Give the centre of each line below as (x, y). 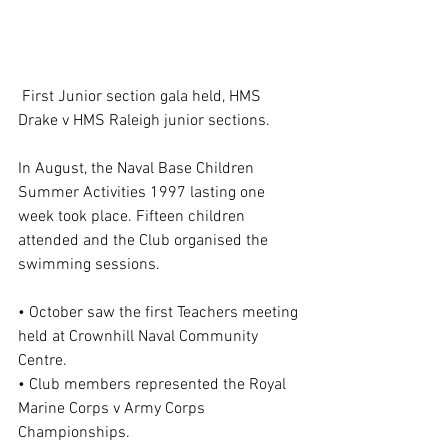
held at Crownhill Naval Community (140, 337)
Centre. (42, 361)
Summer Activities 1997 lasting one (143, 193)
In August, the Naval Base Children (138, 169)
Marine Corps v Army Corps (113, 409)
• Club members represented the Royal (154, 385)
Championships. (74, 433)
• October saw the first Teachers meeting (160, 313)
